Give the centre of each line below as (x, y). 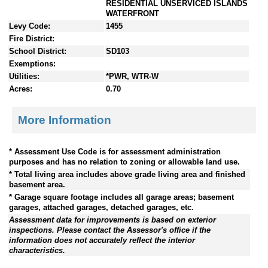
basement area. (37, 184)
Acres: (21, 89)
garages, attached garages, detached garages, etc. (101, 207)
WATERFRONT (133, 14)
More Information (65, 120)
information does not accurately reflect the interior (102, 240)
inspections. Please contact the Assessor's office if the (110, 230)
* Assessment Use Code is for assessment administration (115, 151)
